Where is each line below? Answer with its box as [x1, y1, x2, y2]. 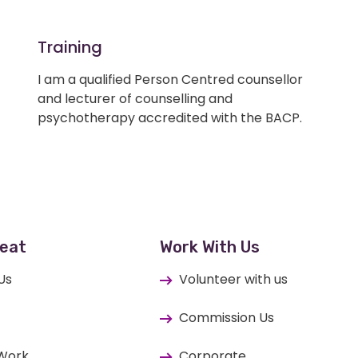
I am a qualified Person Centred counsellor [38, 70, 304, 89]
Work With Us [160, 237, 260, 257]
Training [38, 35, 103, 58]
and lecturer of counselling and [38, 89, 233, 108]
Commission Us [179, 308, 274, 327]
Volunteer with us [179, 269, 288, 288]
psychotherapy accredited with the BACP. [38, 108, 303, 127]
